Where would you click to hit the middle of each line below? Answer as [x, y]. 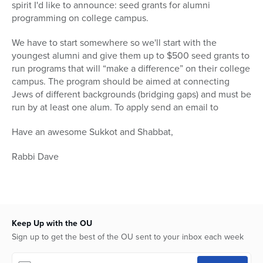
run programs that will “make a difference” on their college [131, 69]
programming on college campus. [80, 18]
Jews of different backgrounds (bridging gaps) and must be [131, 95]
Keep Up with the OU [52, 224]
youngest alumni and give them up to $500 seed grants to [131, 56]
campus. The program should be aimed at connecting [121, 82]
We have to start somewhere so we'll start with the [114, 43]
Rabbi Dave [35, 157]
